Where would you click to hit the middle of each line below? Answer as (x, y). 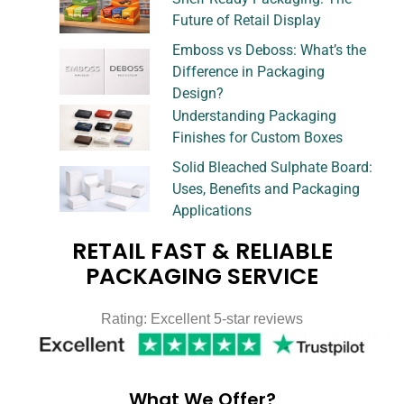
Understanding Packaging (254, 116)
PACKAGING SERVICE (202, 276)
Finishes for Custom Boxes (257, 138)
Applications (212, 210)
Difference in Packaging (248, 71)
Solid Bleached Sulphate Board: (272, 167)
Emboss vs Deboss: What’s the (269, 50)
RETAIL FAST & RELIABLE (202, 251)
